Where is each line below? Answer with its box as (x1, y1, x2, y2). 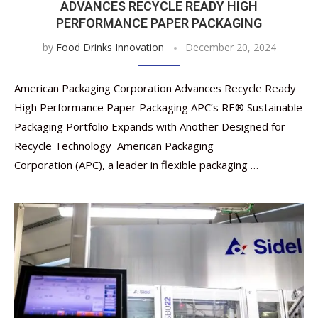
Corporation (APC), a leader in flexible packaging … (14, 158, 258, 172)
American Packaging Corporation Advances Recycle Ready (14, 81, 296, 95)
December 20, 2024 (185, 40, 276, 54)
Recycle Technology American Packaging (14, 138, 214, 153)
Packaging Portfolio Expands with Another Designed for (14, 119, 285, 133)
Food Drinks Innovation (55, 40, 164, 54)
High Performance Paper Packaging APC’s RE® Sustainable (14, 100, 302, 114)
